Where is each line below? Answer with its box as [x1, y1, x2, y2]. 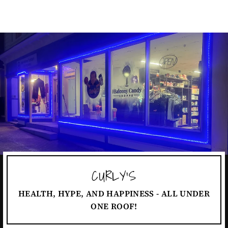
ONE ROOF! [91, 201, 137, 212]
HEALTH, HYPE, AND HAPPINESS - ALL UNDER [18, 188, 210, 199]
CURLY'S [92, 165, 136, 187]
